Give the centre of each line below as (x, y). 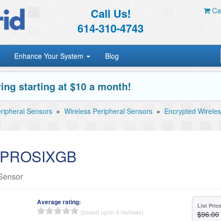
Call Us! (110, 13)
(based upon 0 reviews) (112, 212)
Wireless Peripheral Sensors (108, 111)
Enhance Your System (50, 56)
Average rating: (59, 202)
